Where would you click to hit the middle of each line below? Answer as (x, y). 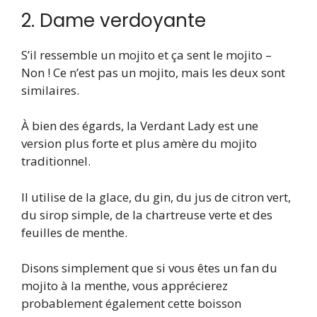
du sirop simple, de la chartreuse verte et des (147, 214)
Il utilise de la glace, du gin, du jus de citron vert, (156, 197)
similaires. (50, 90)
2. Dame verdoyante (114, 20)
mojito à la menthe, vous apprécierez (125, 286)
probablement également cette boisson (131, 304)
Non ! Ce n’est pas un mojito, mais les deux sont (153, 72)
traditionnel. (56, 161)
